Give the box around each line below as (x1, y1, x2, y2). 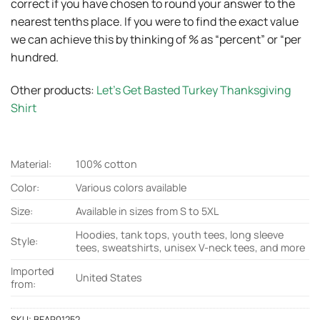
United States (76, 271, 143, 285)
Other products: (11, 81, 96, 98)
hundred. (11, 49, 59, 65)
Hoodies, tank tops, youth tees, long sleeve (76, 228, 284, 242)
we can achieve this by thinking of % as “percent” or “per (11, 31, 301, 47)
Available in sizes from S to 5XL (76, 204, 219, 219)
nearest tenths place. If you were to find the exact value (11, 13, 299, 29)
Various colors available (76, 181, 187, 195)
